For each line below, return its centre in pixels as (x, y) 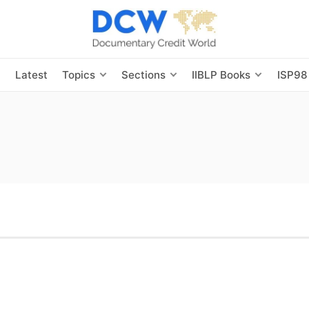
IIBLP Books (221, 74)
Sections (144, 74)
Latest (31, 74)
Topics (78, 74)
